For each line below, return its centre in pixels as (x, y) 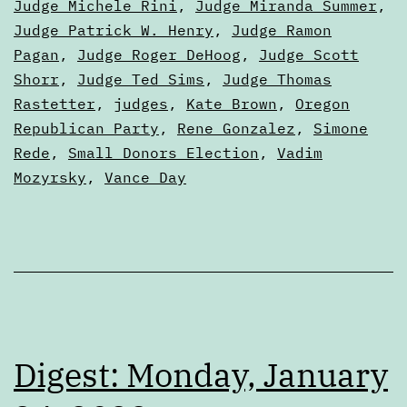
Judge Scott (309, 54)
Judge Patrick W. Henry (114, 30)
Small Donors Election (164, 152)
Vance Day (145, 177)
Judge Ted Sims (141, 79)
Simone (341, 128)
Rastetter (55, 103)
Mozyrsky (50, 177)
